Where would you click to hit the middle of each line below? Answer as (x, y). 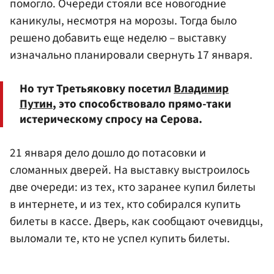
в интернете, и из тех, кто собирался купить (125, 205)
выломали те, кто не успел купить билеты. (120, 239)
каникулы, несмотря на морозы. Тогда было (123, 20)
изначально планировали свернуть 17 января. (131, 55)
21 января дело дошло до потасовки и (108, 153)
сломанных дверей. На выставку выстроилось (130, 170)
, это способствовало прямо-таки (142, 104)
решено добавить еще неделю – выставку (118, 38)
